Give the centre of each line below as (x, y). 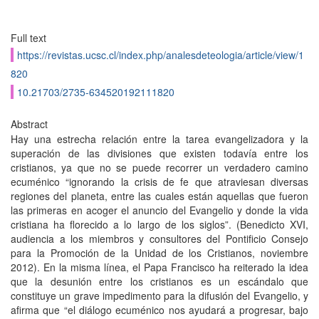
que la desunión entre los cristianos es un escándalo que (159, 281)
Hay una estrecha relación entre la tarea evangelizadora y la (159, 139)
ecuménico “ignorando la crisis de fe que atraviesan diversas (159, 182)
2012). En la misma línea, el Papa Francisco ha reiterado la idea (159, 267)
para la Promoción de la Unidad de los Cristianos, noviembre (159, 253)
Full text (28, 38)
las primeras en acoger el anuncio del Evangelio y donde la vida (159, 210)
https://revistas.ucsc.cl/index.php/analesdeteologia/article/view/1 (161, 55)
